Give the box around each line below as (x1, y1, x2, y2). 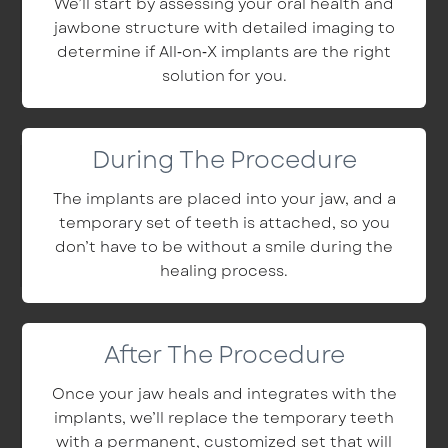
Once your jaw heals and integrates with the (51, 382, 397, 405)
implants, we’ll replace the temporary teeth (54, 406, 394, 429)
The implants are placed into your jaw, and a (52, 187, 396, 210)
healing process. (160, 259, 288, 282)
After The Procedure (103, 336, 345, 372)
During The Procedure (91, 141, 357, 177)
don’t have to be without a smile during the (55, 235, 393, 258)
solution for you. (161, 64, 287, 87)
